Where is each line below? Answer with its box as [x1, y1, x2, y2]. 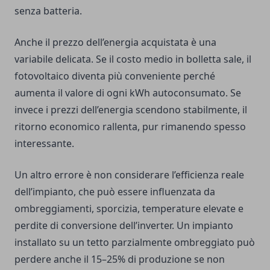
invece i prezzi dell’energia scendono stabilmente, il [14, 103, 247, 117]
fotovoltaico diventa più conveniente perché [14, 69, 215, 83]
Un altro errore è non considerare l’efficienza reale [14, 168, 244, 182]
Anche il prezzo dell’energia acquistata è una [14, 36, 216, 49]
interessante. [14, 137, 74, 151]
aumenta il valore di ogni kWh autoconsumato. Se [14, 86, 241, 100]
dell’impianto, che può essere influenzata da [14, 185, 215, 199]
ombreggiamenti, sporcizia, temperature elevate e [14, 202, 243, 216]
